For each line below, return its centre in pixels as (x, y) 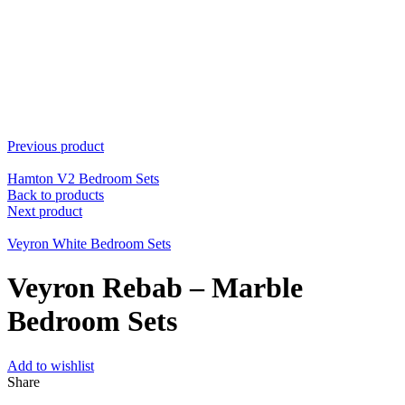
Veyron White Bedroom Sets (89, 244)
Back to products (56, 195)
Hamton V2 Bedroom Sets (83, 179)
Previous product (56, 146)
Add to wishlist (51, 365)
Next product (45, 211)
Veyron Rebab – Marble (155, 288)
